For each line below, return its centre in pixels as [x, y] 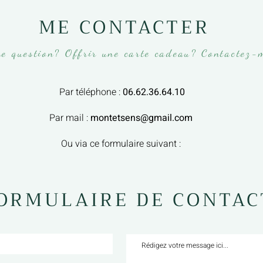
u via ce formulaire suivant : [125, 144]
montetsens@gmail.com [141, 118]
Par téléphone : [91, 92]
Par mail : [70, 118]
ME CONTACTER [124, 28]
